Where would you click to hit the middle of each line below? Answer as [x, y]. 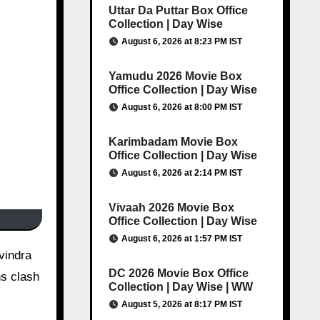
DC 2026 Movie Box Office [178, 273]
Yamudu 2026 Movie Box [175, 76]
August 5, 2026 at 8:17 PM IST [181, 304]
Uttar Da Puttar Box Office [178, 10]
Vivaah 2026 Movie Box [171, 207]
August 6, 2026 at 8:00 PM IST [181, 107]
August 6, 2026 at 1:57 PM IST [181, 239]
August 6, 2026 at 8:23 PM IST [181, 41]
